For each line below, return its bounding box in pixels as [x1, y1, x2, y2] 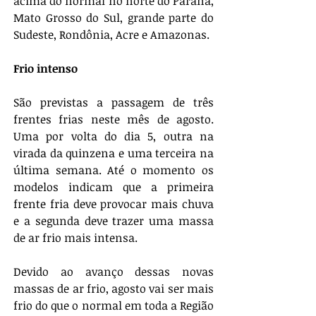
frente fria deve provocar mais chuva [13, 195, 214, 212]
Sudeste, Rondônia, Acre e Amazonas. [13, 26, 209, 42]
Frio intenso [13, 60, 78, 76]
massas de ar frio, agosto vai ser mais [13, 280, 214, 296]
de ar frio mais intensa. [13, 229, 138, 245]
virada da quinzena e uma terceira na [13, 145, 214, 161]
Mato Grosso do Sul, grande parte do [13, 9, 214, 25]
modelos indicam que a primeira [13, 178, 214, 195]
